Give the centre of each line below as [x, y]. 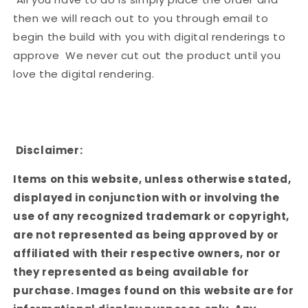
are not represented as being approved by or [146, 235]
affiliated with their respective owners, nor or [147, 254]
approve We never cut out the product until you [147, 56]
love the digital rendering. [84, 74]
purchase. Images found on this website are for [154, 291]
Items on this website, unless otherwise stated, [152, 179]
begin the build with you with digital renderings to [150, 37]
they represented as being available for [131, 272]
